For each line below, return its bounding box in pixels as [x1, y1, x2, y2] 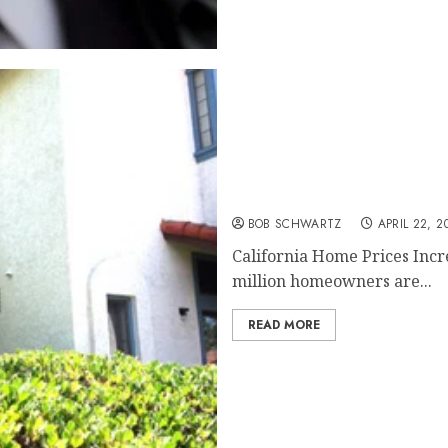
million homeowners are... [231, 270, 432, 292]
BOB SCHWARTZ [247, 215, 342, 233]
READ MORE [247, 316, 320, 334]
